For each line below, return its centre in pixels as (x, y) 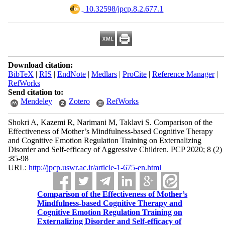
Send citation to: (35, 92)
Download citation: (40, 65)
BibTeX (21, 74)
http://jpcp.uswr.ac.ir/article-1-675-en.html (95, 167)
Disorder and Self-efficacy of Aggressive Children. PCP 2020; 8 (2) (115, 149)
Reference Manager (183, 74)
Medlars (104, 74)
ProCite (134, 74)
